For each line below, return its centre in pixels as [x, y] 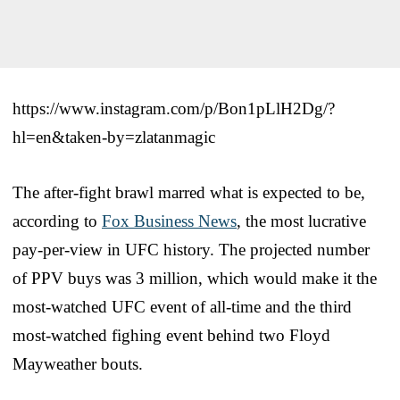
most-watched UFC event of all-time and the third [182, 306]
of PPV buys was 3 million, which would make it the [195, 278]
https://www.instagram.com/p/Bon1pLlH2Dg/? [174, 108]
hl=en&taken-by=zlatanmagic [114, 137]
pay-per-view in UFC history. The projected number [191, 249]
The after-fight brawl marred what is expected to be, [189, 192]
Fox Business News [169, 221]
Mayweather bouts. [78, 363]
